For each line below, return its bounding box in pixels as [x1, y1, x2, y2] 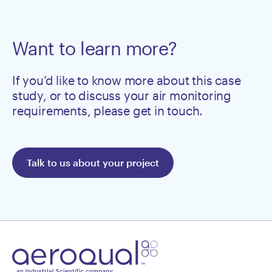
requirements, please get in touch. [12, 103, 203, 118]
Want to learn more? [12, 38, 177, 59]
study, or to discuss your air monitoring [12, 88, 231, 103]
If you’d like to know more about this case [12, 73, 241, 88]
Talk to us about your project [27, 157, 159, 169]
